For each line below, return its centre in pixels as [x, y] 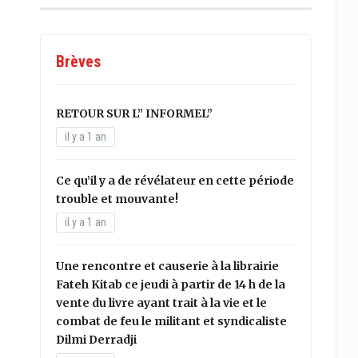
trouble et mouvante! [117, 199]
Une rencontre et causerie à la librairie [168, 266]
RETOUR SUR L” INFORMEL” [135, 113]
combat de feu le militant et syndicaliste [172, 321]
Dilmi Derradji [97, 340]
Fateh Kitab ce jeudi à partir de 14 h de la [171, 284]
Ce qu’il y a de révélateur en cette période [175, 181]
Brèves [79, 62]
